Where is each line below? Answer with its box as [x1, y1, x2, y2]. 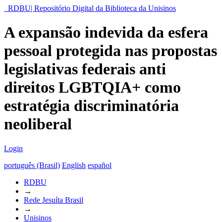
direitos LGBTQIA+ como [4, 78, 181, 97]
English [62, 161, 86, 169]
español [88, 161, 111, 169]
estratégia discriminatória [4, 97, 179, 115]
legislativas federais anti [4, 60, 166, 78]
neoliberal [4, 115, 72, 133]
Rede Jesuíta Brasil [24, 195, 83, 204]
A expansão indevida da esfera [4, 23, 208, 42]
